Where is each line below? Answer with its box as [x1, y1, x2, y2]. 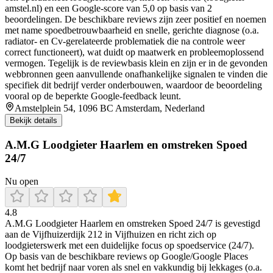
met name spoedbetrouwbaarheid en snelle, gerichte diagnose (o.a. [5, 24, 259, 35]
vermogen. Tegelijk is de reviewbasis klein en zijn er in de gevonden [5, 57, 268, 68]
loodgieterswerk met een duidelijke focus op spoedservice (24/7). [5, 240, 254, 251]
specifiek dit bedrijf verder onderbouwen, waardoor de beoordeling [5, 79, 262, 90]
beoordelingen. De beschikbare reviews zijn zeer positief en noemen [5, 13, 266, 24]
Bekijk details [10, 115, 57, 125]
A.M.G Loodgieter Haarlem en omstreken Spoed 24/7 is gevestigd [5, 218, 260, 229]
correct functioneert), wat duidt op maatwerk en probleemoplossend [5, 46, 264, 57]
